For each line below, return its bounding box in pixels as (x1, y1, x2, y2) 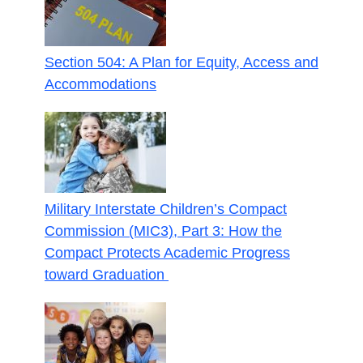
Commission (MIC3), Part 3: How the (45, 222, 282, 239)
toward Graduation (45, 266, 169, 283)
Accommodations (45, 75, 156, 92)
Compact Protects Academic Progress (45, 244, 290, 261)
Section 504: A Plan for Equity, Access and (45, 53, 318, 70)
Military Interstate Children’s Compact (45, 200, 287, 217)
